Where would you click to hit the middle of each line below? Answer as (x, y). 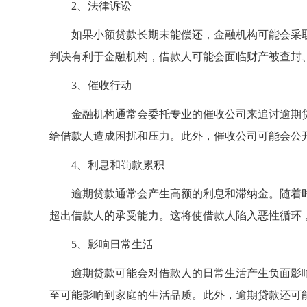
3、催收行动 (101, 85)
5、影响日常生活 (112, 244)
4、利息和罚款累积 (118, 165)
